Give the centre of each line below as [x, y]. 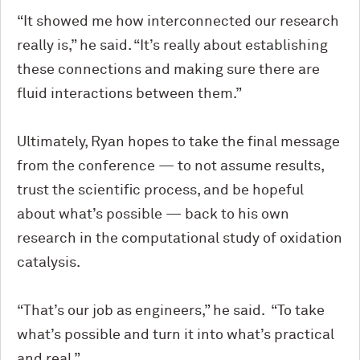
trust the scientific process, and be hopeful [160, 190]
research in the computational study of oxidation [180, 238]
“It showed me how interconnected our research [178, 21]
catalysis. [49, 262]
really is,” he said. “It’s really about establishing [172, 45]
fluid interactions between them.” [129, 94]
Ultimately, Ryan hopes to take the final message [178, 142]
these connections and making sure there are [168, 70]
